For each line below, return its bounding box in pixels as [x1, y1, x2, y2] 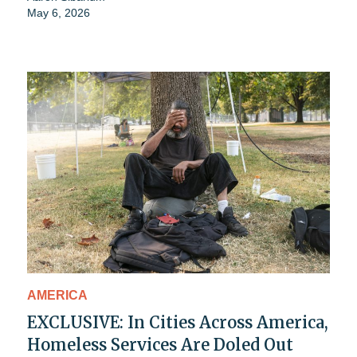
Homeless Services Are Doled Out [27, 334, 293, 355]
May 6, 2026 [27, 6, 90, 19]
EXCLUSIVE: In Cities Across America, [27, 312, 328, 332]
